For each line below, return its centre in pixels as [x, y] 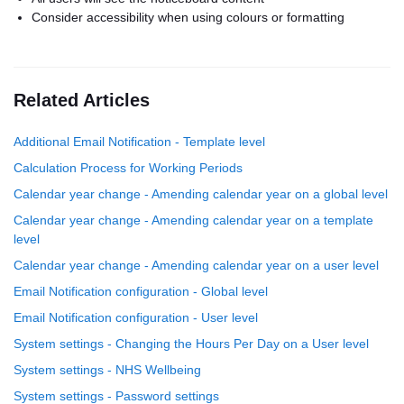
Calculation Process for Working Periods [128, 168]
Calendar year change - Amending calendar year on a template [193, 220]
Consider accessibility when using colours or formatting [188, 17]
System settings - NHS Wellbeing [107, 370]
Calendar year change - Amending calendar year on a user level [196, 265]
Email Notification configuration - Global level [141, 291]
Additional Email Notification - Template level [139, 142]
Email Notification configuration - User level [136, 317]
